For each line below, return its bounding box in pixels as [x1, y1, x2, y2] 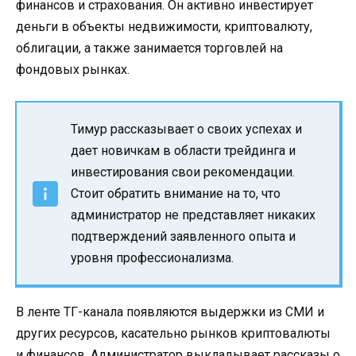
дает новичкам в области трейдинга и [71, 143, 296, 159]
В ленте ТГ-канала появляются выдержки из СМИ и [16, 304, 324, 320]
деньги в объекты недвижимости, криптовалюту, [16, 18, 312, 34]
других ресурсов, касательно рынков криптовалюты [16, 326, 331, 342]
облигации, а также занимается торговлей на [16, 40, 283, 56]
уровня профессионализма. [71, 250, 234, 266]
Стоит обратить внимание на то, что [71, 186, 281, 202]
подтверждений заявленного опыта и [71, 229, 296, 245]
